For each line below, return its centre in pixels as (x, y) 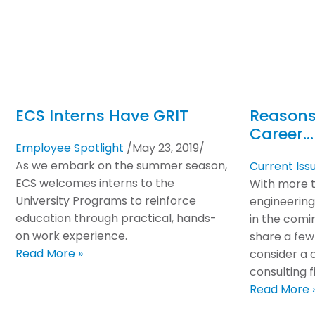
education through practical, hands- (116, 218)
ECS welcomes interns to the (95, 183)
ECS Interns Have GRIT (102, 116)
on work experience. (71, 236)
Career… (282, 134)
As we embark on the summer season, (121, 166)
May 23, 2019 (166, 148)
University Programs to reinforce (106, 201)
